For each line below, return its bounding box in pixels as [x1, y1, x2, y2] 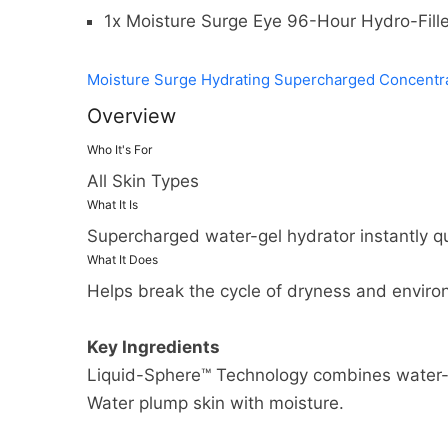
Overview [87, 104, 176, 129]
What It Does [87, 252, 158, 268]
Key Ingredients [87, 337, 220, 358]
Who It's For [87, 142, 152, 158]
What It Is [87, 197, 138, 213]
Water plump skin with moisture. [87, 393, 344, 414]
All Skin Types [87, 171, 199, 192]
